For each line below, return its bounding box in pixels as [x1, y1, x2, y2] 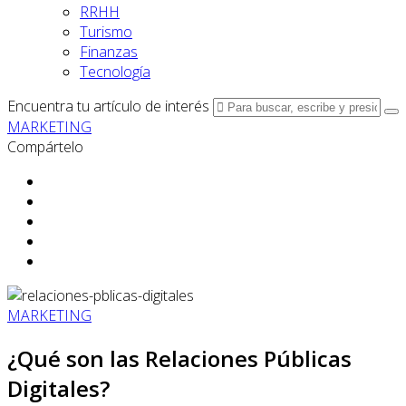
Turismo [80, 22, 132, 42]
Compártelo [7, 137, 83, 157]
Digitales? [7, 372, 110, 403]
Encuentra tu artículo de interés [7, 96, 209, 116]
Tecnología [80, 62, 150, 82]
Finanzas [80, 42, 138, 62]
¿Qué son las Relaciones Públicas [7, 343, 352, 373]
